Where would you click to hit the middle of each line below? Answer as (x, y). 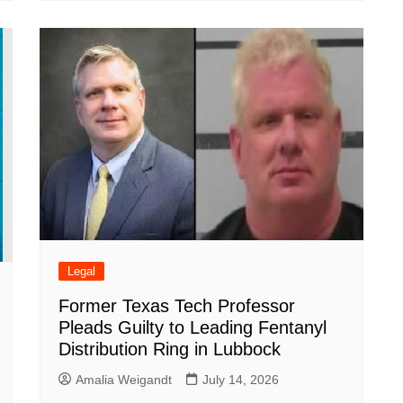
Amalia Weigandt (124, 379)
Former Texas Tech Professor (177, 305)
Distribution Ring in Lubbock (170, 349)
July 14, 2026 (241, 379)
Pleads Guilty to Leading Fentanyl (193, 327)
